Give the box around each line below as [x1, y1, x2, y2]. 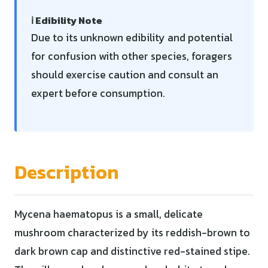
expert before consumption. [31, 85, 165, 101]
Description [14, 157, 118, 187]
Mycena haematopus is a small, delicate [14, 206, 203, 222]
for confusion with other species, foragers [31, 48, 232, 64]
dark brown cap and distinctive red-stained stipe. [14, 243, 250, 259]
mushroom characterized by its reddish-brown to [14, 224, 250, 240]
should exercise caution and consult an [31, 66, 218, 83]
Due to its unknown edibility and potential [31, 29, 233, 45]
